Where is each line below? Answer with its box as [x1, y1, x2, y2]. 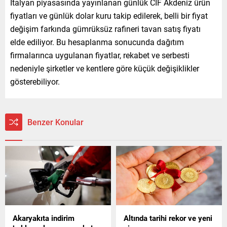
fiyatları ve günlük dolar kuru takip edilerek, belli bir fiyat [10, 10, 208, 21]
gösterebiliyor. [10, 75, 60, 87]
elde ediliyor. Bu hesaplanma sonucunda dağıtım [10, 36, 184, 47]
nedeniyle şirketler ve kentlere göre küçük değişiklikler [10, 62, 199, 73]
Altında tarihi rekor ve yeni [124, 213, 212, 223]
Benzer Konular [27, 116, 84, 127]
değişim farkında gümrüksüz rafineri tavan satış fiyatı [10, 23, 201, 34]
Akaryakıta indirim [13, 213, 74, 223]
